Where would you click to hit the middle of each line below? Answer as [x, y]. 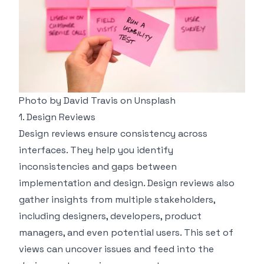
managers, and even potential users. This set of [126, 233]
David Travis [91, 101]
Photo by [41, 101]
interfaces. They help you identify [96, 150]
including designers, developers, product [110, 216]
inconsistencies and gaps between [98, 167]
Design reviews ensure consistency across [113, 134]
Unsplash [155, 101]
